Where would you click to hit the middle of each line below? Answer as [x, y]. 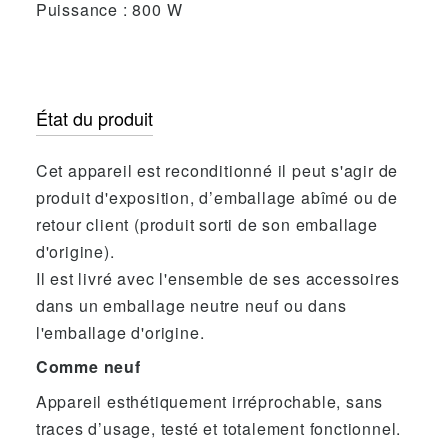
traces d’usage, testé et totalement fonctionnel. [218, 428]
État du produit [94, 117]
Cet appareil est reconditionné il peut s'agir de [217, 171]
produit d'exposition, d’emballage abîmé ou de [216, 198]
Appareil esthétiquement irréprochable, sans [209, 401]
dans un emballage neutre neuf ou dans [191, 306]
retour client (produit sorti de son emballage [206, 225]
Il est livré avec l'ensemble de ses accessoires [217, 279]
